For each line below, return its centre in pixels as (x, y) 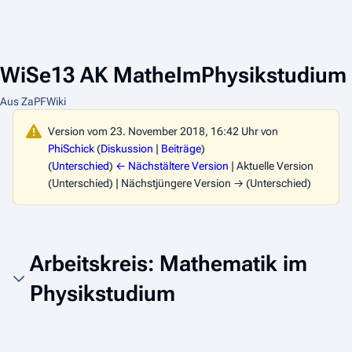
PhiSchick (71, 148)
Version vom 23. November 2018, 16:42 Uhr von (163, 131)
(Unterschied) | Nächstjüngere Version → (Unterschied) (180, 183)
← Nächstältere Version (172, 166)
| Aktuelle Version (271, 166)
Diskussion (127, 148)
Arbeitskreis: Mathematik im (169, 264)
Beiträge (181, 148)
